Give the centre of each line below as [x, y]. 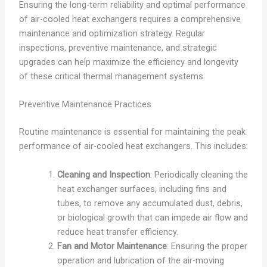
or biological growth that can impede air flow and [152, 217]
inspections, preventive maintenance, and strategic [118, 47]
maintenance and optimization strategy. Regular [112, 33]
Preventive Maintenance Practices [85, 105]
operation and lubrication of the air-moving [140, 260]
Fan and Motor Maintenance [112, 246]
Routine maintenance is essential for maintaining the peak [132, 132]
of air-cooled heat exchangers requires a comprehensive [130, 19]
